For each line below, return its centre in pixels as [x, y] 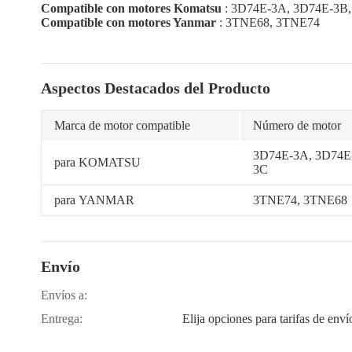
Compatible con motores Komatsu [131, 8]
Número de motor [297, 125]
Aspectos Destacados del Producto [156, 88]
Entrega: [62, 319]
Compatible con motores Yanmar [128, 22]
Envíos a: [64, 295]
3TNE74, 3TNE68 [300, 200]
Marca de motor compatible [122, 125]
